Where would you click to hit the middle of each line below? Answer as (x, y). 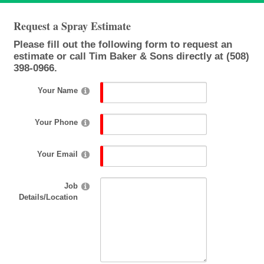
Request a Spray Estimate (72, 26)
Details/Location (48, 197)
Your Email (57, 154)
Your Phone (56, 122)
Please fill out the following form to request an (123, 44)
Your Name (57, 90)
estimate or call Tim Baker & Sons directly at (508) (131, 56)
